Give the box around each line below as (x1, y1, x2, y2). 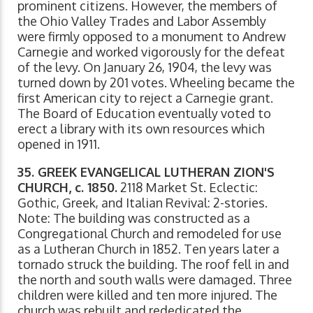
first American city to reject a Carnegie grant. (17, 90, 273, 106)
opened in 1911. (17, 136, 100, 152)
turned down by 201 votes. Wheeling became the (17, 75, 295, 91)
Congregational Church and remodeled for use (17, 226, 282, 242)
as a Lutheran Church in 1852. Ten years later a (17, 241, 279, 257)
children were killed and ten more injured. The (17, 287, 277, 303)
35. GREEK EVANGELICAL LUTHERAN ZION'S (17, 164, 275, 180)
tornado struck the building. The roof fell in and (17, 256, 289, 272)
